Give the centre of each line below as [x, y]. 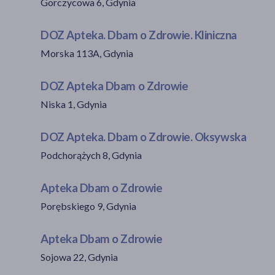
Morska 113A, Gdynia [87, 53]
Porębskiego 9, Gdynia [88, 206]
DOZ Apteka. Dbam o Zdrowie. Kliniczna [139, 35]
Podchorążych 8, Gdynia [91, 155]
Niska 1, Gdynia [74, 104]
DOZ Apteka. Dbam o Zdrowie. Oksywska [144, 137]
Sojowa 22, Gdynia [79, 257]
